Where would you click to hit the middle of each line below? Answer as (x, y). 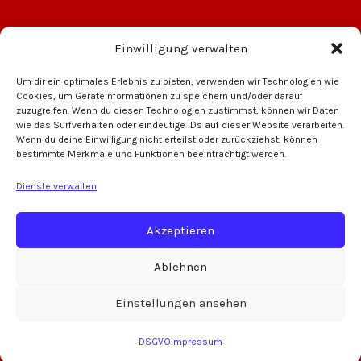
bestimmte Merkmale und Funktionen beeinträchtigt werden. (151, 154)
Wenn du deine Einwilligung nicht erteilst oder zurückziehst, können (167, 139)
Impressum (197, 342)
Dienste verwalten (56, 186)
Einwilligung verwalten (180, 48)
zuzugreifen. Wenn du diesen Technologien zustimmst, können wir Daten (178, 110)
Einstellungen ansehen (180, 303)
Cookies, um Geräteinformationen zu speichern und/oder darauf (160, 96)
